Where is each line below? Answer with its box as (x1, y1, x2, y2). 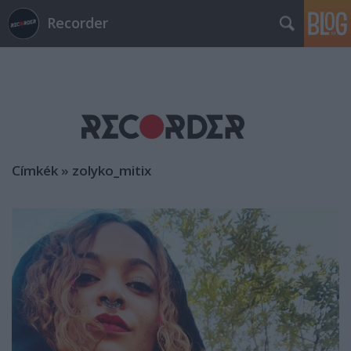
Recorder (47, 13, 108, 32)
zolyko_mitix (72, 161, 151, 180)
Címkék (12, 161, 58, 180)
